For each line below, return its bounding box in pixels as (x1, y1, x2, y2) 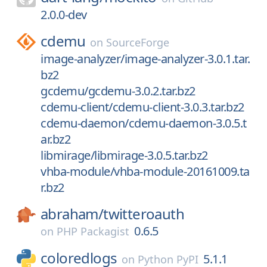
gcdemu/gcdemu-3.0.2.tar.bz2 (41, 83, 195, 99)
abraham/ (41, 204, 104, 223)
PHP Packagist (57, 224, 129, 238)
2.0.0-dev (41, 7, 87, 23)
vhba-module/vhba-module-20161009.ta (41, 163, 250, 179)
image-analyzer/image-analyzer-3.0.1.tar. (41, 51, 250, 67)
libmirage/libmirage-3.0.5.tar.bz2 (41, 147, 208, 163)
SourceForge (106, 35, 169, 49)
